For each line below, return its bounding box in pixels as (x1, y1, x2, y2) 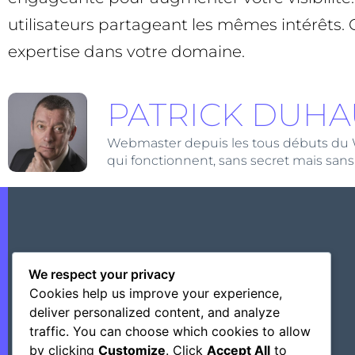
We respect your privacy (29, 265, 175, 282)
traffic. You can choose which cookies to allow (29, 323, 311, 339)
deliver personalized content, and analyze (29, 303, 280, 320)
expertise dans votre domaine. (8, 42, 245, 62)
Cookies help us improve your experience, (29, 284, 282, 301)
